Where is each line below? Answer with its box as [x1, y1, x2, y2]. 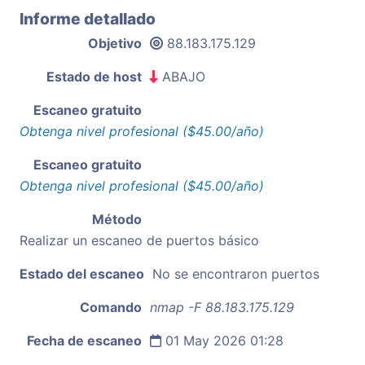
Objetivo [88, 34, 142, 51]
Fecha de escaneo [27, 332, 142, 349]
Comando [80, 298, 142, 315]
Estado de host [46, 68, 142, 85]
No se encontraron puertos [152, 265, 319, 282]
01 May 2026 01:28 [161, 332, 284, 349]
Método [92, 210, 142, 227]
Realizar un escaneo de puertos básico [20, 231, 259, 248]
